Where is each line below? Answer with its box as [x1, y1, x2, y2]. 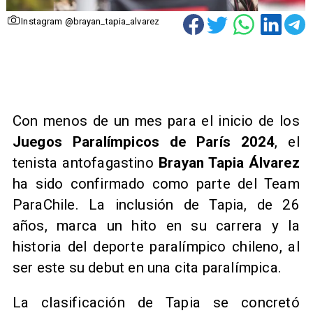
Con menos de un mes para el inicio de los [12, 112, 300, 129]
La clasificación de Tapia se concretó [12, 294, 300, 312]
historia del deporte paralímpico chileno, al [12, 238, 300, 255]
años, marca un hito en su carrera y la [12, 217, 300, 234]
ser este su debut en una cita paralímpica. [12, 259, 282, 276]
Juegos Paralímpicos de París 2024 [12, 133, 275, 150]
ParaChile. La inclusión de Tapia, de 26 [12, 196, 300, 213]
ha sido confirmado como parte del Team [12, 175, 300, 192]
